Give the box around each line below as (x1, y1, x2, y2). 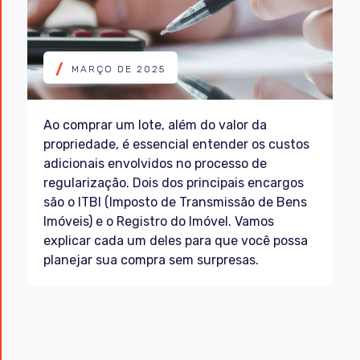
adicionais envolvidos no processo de (43, 156, 267, 171)
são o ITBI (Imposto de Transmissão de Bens (43, 194, 307, 210)
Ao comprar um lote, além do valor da (43, 117, 267, 133)
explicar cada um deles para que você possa (43, 233, 308, 248)
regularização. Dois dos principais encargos (43, 175, 304, 190)
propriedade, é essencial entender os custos (43, 137, 309, 152)
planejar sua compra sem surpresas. (43, 252, 259, 268)
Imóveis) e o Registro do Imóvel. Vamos (43, 214, 274, 229)
